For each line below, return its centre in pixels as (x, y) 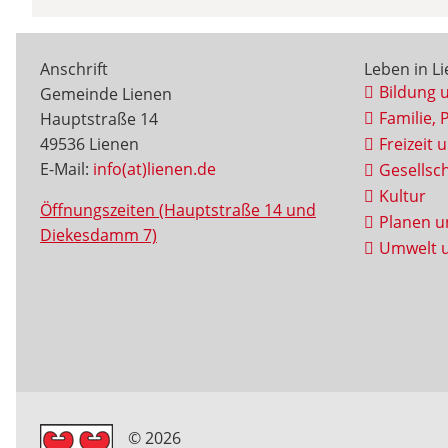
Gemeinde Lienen (106, 94)
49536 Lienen (89, 144)
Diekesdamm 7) (98, 235)
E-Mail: (66, 169)
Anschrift (74, 69)
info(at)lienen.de (154, 169)
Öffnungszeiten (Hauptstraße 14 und (178, 210)
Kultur (402, 196)
